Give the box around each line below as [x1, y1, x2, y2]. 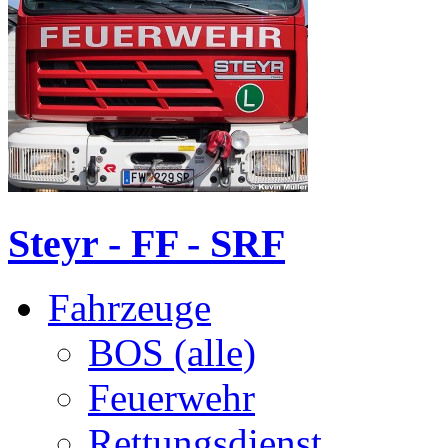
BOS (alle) [88, 331, 256, 375]
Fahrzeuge [48, 286, 211, 330]
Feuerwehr [88, 376, 255, 420]
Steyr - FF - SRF [8, 220, 285, 266]
